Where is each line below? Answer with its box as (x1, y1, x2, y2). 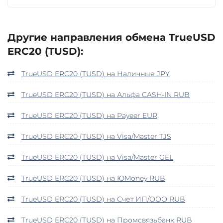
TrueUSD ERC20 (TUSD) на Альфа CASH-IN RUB (21, 90, 190, 99)
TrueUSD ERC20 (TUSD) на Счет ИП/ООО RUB (21, 194, 185, 204)
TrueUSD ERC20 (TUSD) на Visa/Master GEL (21, 152, 173, 162)
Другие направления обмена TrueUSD (7, 31, 216, 43)
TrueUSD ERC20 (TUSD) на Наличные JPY (21, 69, 170, 78)
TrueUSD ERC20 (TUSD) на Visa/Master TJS (21, 131, 171, 141)
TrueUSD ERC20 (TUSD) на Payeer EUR (21, 111, 157, 120)
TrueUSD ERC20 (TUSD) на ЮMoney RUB (21, 173, 165, 183)
